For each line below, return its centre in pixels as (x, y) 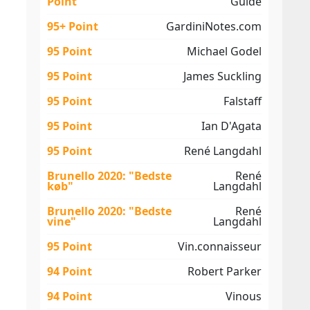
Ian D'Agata (231, 126)
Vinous (244, 296)
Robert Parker (225, 271)
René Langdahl (223, 151)
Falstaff (243, 101)
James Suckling (222, 76)
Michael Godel (224, 51)
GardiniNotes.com (214, 26)
